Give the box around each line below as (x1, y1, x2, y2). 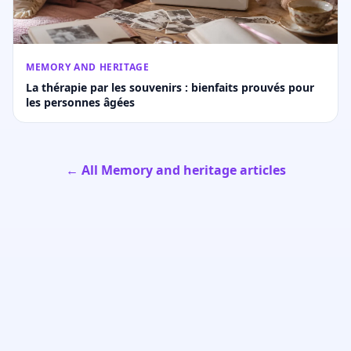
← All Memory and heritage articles (65, 161, 286, 179)
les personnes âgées (26, 94, 135, 110)
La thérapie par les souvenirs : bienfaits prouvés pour (26, 79, 314, 95)
